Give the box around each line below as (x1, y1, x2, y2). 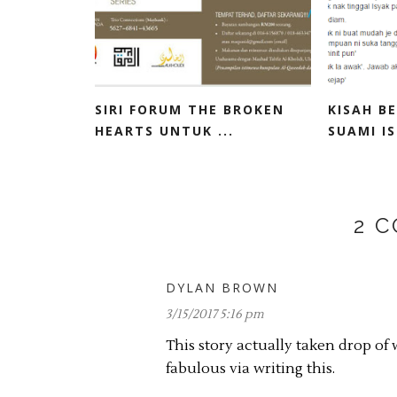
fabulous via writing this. (166, 360, 335, 378)
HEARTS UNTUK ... (95, 122, 234, 139)
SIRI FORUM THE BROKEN (95, 101, 284, 118)
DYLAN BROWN (166, 279, 278, 296)
